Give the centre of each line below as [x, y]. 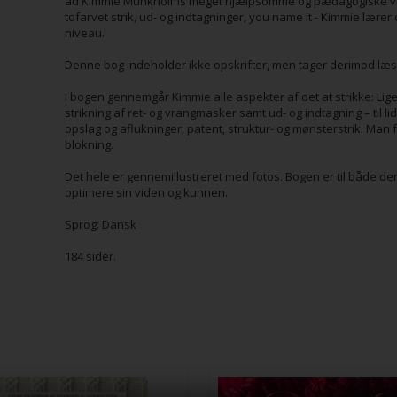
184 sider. [91, 256]
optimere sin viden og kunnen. [146, 192]
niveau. [86, 33]
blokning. [89, 144]
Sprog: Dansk [101, 224]
